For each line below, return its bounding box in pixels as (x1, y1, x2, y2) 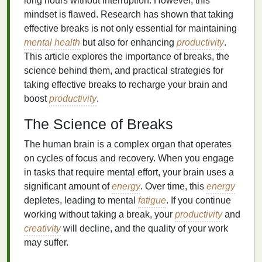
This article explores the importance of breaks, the (24, 51, 229, 61)
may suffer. (24, 237, 68, 247)
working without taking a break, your (24, 209, 175, 219)
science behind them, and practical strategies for (24, 65, 223, 75)
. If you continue (166, 195, 231, 205)
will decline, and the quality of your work (61, 223, 228, 233)
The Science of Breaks (24, 116, 173, 132)
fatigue (138, 195, 166, 205)
